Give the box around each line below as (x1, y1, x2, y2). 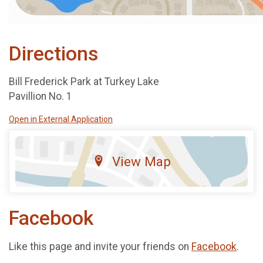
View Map (112, 153, 171, 169)
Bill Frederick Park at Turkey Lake (9, 76, 159, 88)
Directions (9, 42, 98, 65)
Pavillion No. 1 (9, 90, 72, 103)
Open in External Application (9, 114, 113, 124)
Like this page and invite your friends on (9, 240, 191, 252)
